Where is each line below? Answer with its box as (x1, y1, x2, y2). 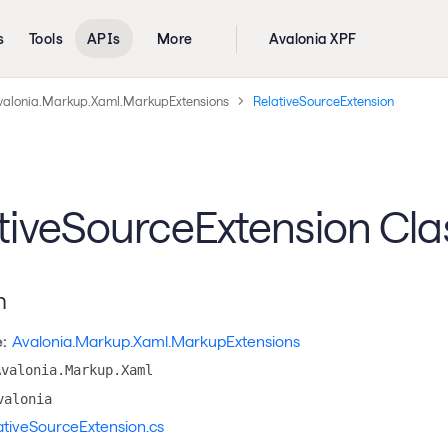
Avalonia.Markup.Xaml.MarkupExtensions (12, 331, 301, 350)
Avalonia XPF (269, 30, 357, 47)
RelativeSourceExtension (252, 93, 394, 108)
